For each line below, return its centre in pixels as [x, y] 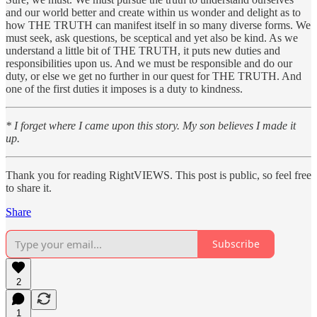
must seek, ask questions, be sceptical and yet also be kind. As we [152, 38]
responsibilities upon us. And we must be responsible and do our [149, 63]
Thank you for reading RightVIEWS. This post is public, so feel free [158, 175]
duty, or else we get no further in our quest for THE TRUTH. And [154, 76]
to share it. [29, 188]
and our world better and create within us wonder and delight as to [153, 12]
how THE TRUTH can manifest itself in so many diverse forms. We [158, 25]
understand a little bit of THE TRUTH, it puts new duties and [143, 50]
